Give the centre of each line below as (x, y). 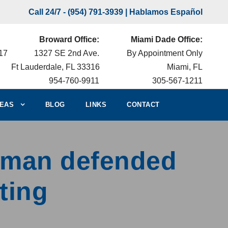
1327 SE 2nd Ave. (66, 53)
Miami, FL (184, 67)
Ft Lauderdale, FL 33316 (55, 67)
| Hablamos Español (163, 12)
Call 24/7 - (48, 12)
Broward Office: (69, 39)
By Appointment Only (164, 53)
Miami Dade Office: (166, 39)
